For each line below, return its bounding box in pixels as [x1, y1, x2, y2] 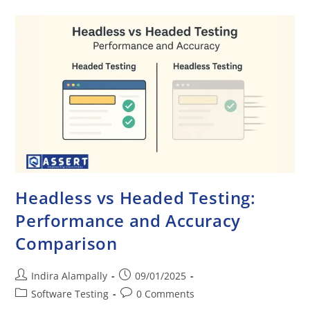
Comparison [15, 232, 118, 255]
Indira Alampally [31, 269, 108, 283]
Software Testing [31, 287, 109, 301]
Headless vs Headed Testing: [15, 186, 256, 210]
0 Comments [136, 287, 195, 301]
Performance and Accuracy [15, 209, 241, 232]
